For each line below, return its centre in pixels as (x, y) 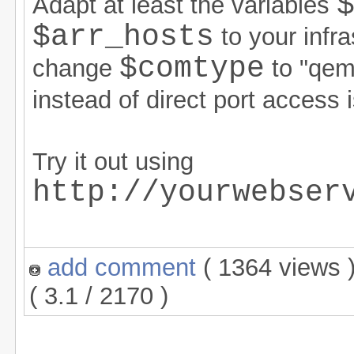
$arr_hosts (123, 38)
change (76, 69)
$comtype (192, 69)
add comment (122, 267)
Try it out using (113, 162)
